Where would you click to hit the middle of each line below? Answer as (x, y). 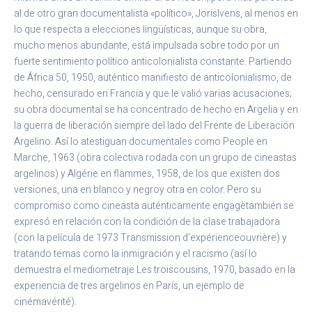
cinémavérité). (45, 302)
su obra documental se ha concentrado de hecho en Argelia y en (156, 110)
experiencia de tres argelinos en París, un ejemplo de (129, 286)
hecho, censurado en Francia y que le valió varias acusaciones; (153, 94)
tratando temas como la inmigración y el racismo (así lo (135, 254)
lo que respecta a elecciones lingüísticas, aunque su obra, (140, 30)
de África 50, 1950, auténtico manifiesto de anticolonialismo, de (153, 78)
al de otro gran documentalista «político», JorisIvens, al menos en (156, 14)
